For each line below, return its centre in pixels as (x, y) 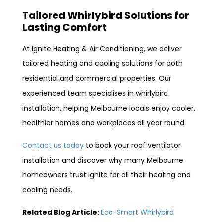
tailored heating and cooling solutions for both (103, 63)
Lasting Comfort (64, 27)
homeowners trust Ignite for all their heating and (107, 175)
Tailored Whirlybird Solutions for (106, 15)
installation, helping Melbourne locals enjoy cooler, (109, 108)
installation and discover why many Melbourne (103, 160)
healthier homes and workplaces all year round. (104, 123)
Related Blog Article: (61, 212)
